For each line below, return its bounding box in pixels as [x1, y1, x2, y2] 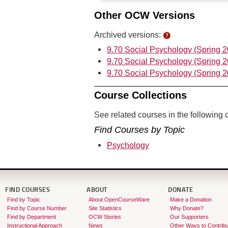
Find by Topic [7, 196, 40, 203]
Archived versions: [94, 30, 163, 40]
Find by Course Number [7, 205, 67, 212]
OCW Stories [88, 214, 121, 220]
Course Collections [94, 90, 187, 101]
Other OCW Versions [94, 10, 195, 21]
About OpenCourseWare [88, 196, 150, 203]
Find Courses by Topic [94, 125, 185, 135]
